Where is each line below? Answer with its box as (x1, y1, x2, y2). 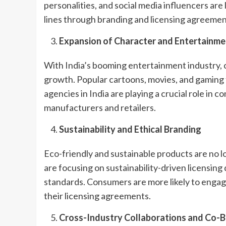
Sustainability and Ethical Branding (59, 123, 201, 135)
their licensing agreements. (44, 190, 151, 201)
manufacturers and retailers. (44, 101, 156, 113)
